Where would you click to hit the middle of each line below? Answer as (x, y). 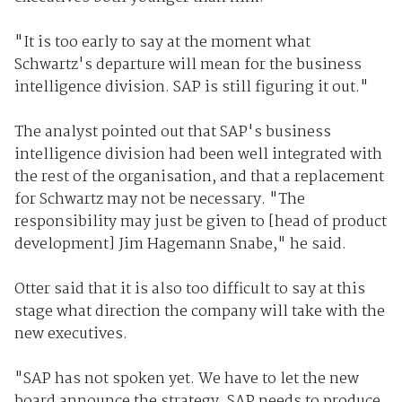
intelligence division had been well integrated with (198, 154)
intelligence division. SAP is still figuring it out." (191, 87)
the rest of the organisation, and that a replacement (199, 177)
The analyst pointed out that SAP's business (172, 132)
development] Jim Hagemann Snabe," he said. (180, 244)
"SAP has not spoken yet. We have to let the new (186, 379)
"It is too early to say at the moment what (162, 42)
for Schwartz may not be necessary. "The (159, 199)
